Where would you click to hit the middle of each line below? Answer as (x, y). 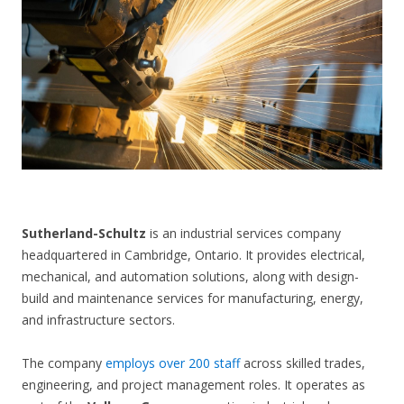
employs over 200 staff (173, 363)
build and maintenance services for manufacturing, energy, (193, 298)
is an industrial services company (243, 234)
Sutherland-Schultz (84, 234)
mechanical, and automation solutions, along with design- (190, 277)
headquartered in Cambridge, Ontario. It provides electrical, (193, 255)
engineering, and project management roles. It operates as (193, 385)
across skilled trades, (303, 363)
